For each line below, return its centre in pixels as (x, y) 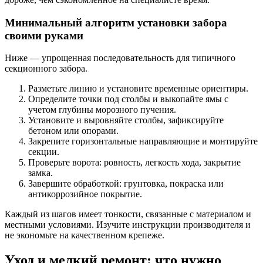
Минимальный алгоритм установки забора (116, 22)
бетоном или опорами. (73, 131)
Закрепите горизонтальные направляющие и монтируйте (143, 141)
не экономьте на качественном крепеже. (85, 235)
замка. (41, 173)
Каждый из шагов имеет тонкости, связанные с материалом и (128, 214)
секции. (44, 152)
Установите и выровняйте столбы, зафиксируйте (126, 120)
